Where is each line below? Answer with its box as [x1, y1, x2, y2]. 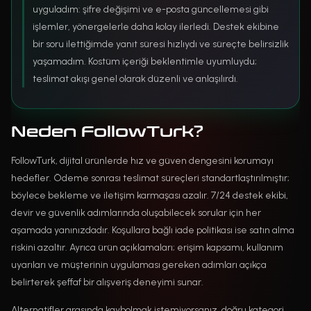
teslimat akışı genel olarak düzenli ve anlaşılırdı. [33, 72, 238, 85]
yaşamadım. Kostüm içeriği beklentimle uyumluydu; [33, 55, 257, 67]
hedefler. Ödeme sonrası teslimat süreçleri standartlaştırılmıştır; [11, 171, 289, 184]
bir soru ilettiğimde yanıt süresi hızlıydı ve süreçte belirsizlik [33, 37, 289, 50]
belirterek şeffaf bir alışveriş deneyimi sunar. [11, 276, 203, 288]
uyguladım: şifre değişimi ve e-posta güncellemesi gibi [33, 3, 269, 15]
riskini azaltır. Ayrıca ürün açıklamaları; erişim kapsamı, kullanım [11, 241, 283, 253]
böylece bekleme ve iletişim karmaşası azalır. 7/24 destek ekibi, [11, 189, 288, 201]
